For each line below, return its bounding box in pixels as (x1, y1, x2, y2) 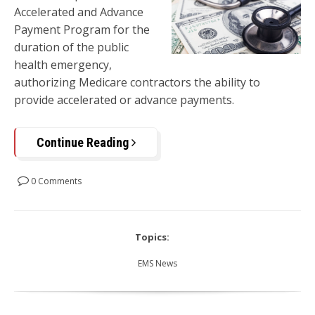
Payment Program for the (14, 22, 150, 38)
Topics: (135, 231, 169, 244)
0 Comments (29, 175, 82, 188)
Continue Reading (37, 135, 131, 150)
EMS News (138, 257, 177, 270)
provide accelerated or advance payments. (14, 92, 237, 108)
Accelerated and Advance (14, 4, 143, 20)
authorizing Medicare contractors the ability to (14, 75, 260, 91)
